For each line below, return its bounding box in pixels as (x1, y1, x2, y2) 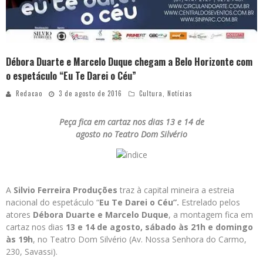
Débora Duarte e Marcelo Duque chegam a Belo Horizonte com (6, 55, 252, 69)
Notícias (167, 89, 193, 99)
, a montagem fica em (168, 209, 253, 221)
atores (6, 209, 33, 221)
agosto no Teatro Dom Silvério (76, 129, 187, 140)
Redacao (16, 89, 42, 99)
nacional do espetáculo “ (6, 197, 99, 208)
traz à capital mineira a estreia (117, 184, 234, 196)
